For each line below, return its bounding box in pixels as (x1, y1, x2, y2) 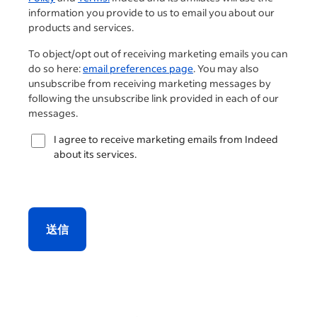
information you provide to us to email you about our (28, 6, 275, 20)
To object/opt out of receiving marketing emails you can (28, 47, 288, 61)
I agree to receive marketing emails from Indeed (54, 132, 278, 146)
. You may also (193, 62, 259, 76)
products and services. (28, 21, 134, 35)
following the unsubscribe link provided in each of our (28, 91, 279, 105)
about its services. (54, 147, 137, 161)
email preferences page (83, 62, 193, 76)
